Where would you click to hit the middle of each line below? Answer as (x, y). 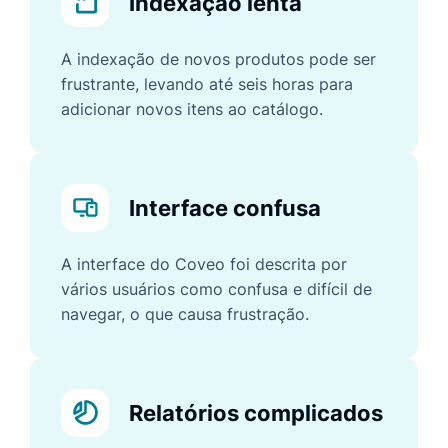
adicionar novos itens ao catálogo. (192, 108)
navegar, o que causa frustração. (185, 313)
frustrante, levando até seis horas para (207, 83)
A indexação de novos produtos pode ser (218, 58)
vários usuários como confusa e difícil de (216, 288)
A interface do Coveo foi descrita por (204, 263)
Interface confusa (225, 207)
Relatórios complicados (256, 412)
